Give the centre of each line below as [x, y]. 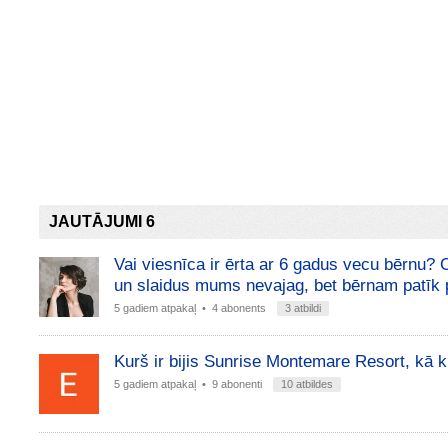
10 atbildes [306, 384]
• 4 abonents [233, 308]
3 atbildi [302, 308]
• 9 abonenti [231, 384]
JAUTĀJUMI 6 [101, 221]
